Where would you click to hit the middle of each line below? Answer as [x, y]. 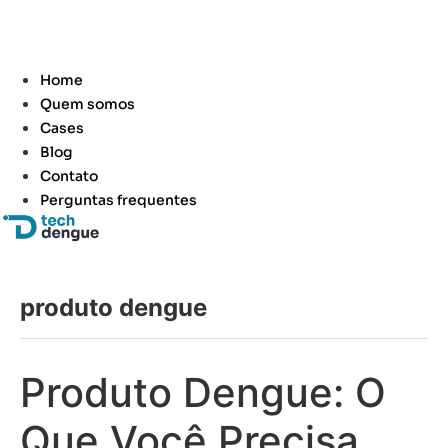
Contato [69, 175]
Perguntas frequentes [118, 199]
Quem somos [87, 103]
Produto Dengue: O [203, 392]
